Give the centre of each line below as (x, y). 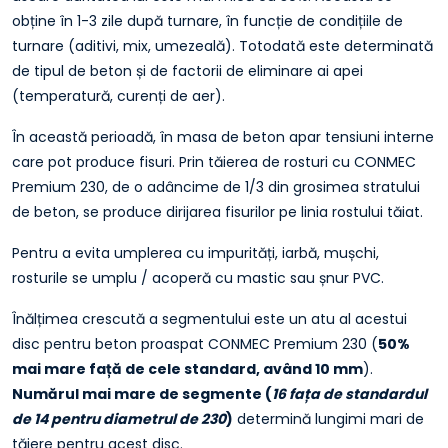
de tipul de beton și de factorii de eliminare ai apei (187, 70)
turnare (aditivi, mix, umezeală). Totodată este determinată (222, 45)
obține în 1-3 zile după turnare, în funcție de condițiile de (207, 20)
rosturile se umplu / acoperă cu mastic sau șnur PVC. (198, 277)
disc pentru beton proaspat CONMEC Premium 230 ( (195, 343)
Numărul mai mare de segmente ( (142, 393)
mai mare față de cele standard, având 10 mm (187, 368)
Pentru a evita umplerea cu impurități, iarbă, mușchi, (195, 252)
